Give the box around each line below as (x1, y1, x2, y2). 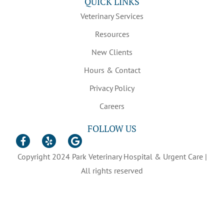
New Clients (91, 46, 132, 57)
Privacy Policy (89, 82, 134, 93)
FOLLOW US (87, 122, 136, 134)
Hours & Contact (83, 64, 140, 75)
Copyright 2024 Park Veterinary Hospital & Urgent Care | (17, 151, 207, 161)
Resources (94, 28, 129, 39)
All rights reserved (81, 165, 143, 175)
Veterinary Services (80, 10, 143, 21)
